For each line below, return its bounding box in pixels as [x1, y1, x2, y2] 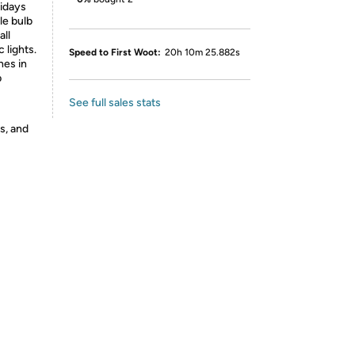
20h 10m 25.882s [165, 47, 240, 58]
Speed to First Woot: [69, 47, 161, 58]
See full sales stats [69, 96, 161, 109]
